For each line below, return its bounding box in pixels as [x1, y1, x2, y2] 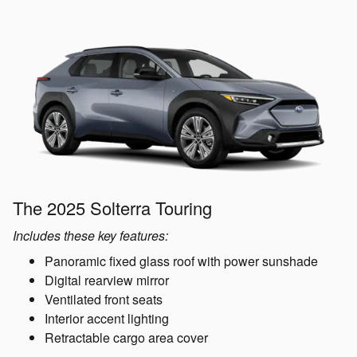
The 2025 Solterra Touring [13, 194, 212, 220]
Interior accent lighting [45, 308, 169, 328]
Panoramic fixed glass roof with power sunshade [45, 251, 318, 270]
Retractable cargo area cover [45, 328, 208, 347]
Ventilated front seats [45, 289, 163, 308]
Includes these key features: [13, 226, 168, 245]
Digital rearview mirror [45, 270, 169, 289]
